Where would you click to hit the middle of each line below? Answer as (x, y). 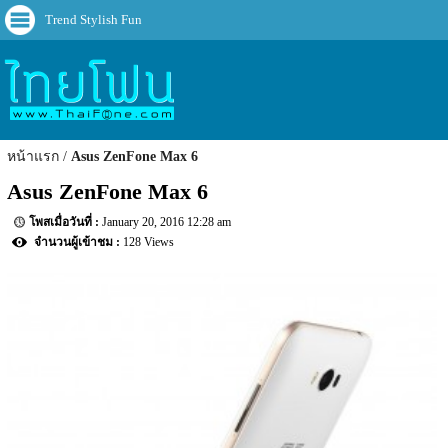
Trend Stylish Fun (93, 19)
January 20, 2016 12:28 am (167, 222)
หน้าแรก (33, 157)
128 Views (149, 242)
